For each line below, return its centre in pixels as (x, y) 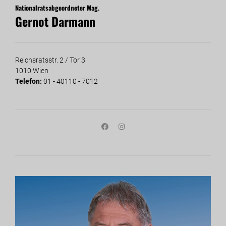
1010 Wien (32, 71)
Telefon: (29, 81)
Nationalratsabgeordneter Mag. (57, 8)
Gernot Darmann (55, 21)
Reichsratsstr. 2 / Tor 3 (50, 60)
